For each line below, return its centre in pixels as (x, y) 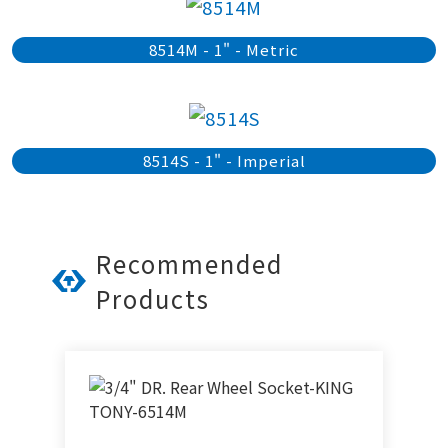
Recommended (189, 263)
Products (152, 298)
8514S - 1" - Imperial (224, 160)
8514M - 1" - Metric (224, 49)
